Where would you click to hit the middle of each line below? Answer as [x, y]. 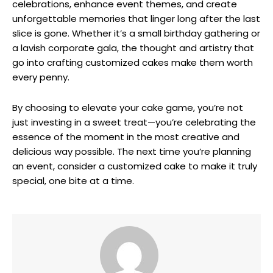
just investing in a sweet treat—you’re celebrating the [134, 122]
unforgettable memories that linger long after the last [136, 18]
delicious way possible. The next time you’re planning [132, 151]
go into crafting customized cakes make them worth [133, 62]
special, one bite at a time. [73, 180]
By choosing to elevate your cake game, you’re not [128, 107]
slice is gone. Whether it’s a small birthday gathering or [136, 33]
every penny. [41, 77]
